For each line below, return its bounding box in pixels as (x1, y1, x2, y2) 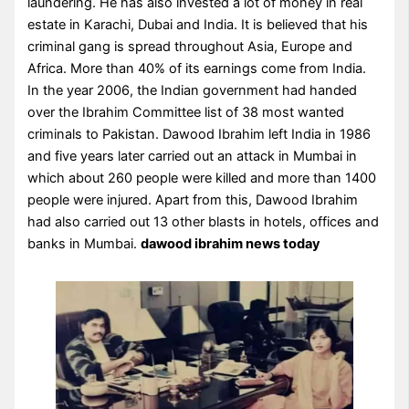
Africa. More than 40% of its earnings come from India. (27, 60, 367, 78)
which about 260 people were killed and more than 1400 (27, 170, 377, 187)
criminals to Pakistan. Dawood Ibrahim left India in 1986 (27, 126, 372, 143)
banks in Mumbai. (27, 236, 142, 253)
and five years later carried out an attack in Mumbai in (27, 148, 358, 165)
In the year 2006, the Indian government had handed (27, 82, 358, 100)
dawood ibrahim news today (141, 236, 321, 253)
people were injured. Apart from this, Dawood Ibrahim (27, 192, 359, 209)
